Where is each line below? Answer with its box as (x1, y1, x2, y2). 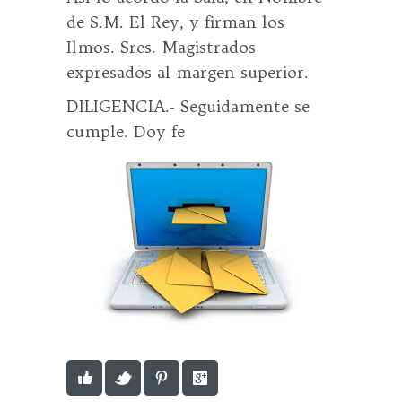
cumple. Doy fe (66, 121, 185, 142)
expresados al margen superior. (66, 62, 309, 83)
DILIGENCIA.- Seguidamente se (66, 96, 310, 117)
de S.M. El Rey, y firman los (66, 12, 284, 32)
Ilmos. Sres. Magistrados (66, 37, 256, 57)
